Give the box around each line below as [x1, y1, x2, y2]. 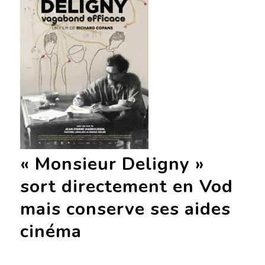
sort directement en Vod [20, 174, 233, 199]
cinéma [20, 219, 82, 244]
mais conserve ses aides [20, 197, 231, 222]
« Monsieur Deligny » [20, 152, 205, 177]
